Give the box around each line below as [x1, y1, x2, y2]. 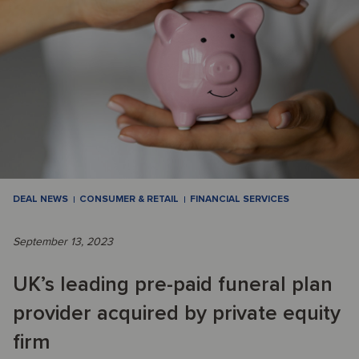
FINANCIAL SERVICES [190, 193, 289, 206]
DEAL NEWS [13, 193, 68, 206]
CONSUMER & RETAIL [79, 193, 179, 206]
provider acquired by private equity [13, 301, 341, 327]
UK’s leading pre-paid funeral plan [13, 272, 333, 298]
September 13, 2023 [13, 235, 113, 249]
